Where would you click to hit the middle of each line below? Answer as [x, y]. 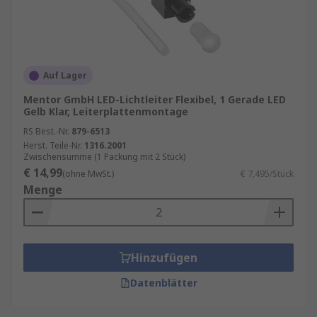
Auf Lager [65, 75]
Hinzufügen [164, 258]
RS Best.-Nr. [46, 131]
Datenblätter [163, 283]
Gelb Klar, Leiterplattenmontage [106, 111]
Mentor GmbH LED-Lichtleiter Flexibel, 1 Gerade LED [155, 99]
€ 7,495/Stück [267, 174]
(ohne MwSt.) [88, 174]
